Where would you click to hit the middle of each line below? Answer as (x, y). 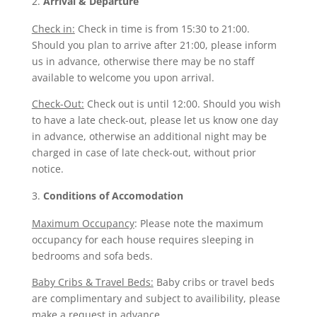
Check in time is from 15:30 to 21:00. (162, 29)
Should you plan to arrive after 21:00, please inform (154, 45)
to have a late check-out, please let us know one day (155, 120)
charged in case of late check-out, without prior (144, 152)
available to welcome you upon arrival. (123, 77)
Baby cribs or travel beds (214, 282)
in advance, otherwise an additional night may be (149, 136)
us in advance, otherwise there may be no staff (143, 61)
